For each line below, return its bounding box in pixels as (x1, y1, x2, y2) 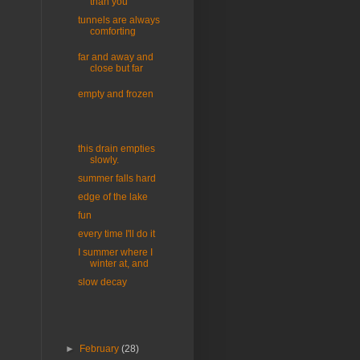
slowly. (89, 154, 119, 166)
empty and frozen (77, 88, 153, 100)
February (80, 343, 122, 355)
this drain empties (77, 143, 155, 155)
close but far (89, 63, 143, 75)
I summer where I (77, 247, 153, 259)
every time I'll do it (77, 228, 155, 240)
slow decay (77, 276, 127, 288)
